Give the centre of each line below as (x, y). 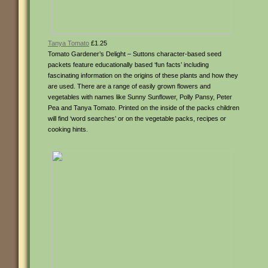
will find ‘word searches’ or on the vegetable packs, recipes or (137, 118)
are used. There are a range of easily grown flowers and (129, 86)
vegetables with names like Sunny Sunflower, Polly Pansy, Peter (140, 97)
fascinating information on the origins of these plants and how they (143, 75)
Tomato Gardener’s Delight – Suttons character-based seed (135, 54)
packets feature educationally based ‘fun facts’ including (128, 65)
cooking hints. (68, 129)
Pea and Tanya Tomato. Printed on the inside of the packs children (144, 108)
